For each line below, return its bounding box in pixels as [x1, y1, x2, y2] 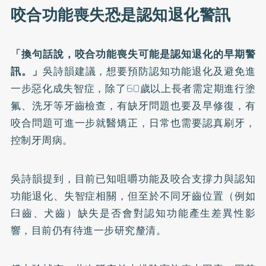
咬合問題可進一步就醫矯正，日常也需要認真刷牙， [10, 115, 256, 131]
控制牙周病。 [10, 132, 73, 148]
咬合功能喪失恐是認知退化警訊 [10, 2, 231, 27]
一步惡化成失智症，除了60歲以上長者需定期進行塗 [10, 80, 256, 96]
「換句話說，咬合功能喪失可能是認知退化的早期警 [10, 46, 256, 62]
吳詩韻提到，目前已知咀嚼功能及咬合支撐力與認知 [10, 170, 256, 186]
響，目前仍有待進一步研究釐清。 [10, 222, 167, 238]
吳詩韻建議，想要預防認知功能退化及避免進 [42, 63, 256, 79]
